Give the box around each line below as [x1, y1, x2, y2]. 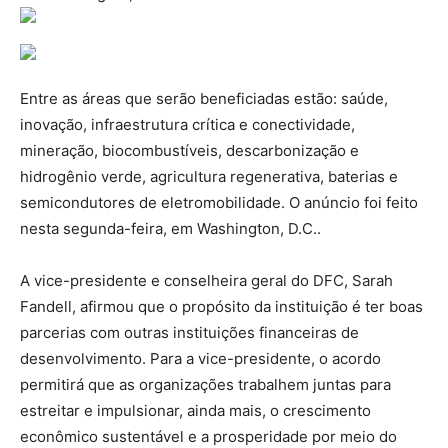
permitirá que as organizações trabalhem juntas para [20, 374, 391, 394]
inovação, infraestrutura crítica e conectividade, [20, 114, 355, 134]
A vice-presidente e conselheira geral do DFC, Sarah [20, 270, 393, 290]
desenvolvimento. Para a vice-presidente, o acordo [20, 348, 381, 368]
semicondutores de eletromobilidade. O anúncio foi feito [20, 192, 418, 212]
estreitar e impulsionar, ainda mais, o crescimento [20, 400, 371, 420]
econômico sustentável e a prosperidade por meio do [20, 426, 397, 446]
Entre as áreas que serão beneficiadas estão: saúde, [20, 88, 388, 108]
